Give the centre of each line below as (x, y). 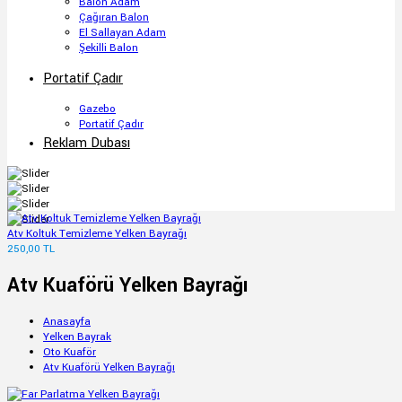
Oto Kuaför (70, 353)
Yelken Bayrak (77, 337)
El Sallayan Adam (122, 33)
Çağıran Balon (114, 17)
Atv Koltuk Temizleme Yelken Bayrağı (97, 234)
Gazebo (97, 109)
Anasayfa (67, 322)
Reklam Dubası (87, 143)
